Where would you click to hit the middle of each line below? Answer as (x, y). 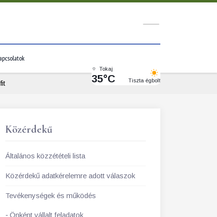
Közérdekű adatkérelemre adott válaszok (70, 176)
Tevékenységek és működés (51, 195)
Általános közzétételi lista (45, 156)
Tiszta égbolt (144, 80)
